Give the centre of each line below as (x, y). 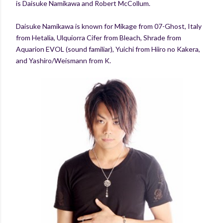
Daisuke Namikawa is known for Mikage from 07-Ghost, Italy (109, 26)
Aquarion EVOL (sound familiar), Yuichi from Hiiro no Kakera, (108, 49)
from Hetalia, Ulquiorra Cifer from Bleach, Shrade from (99, 37)
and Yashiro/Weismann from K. (63, 60)
